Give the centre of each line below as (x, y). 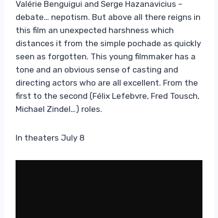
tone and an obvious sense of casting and (97, 69)
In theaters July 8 (50, 137)
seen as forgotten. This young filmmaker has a (106, 56)
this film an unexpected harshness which (95, 30)
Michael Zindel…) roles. (59, 109)
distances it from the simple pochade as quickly (108, 43)
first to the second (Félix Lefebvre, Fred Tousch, (108, 96)
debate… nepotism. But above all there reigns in (108, 17)
